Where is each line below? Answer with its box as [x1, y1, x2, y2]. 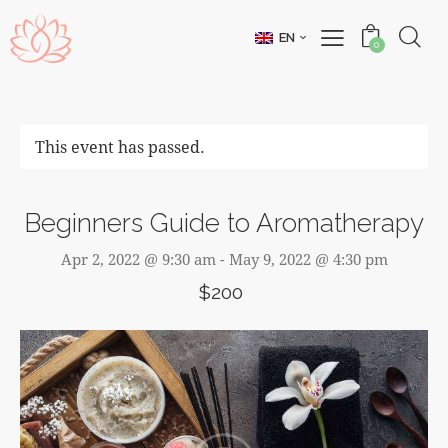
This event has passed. [35, 136, 205, 158]
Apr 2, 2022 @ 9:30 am [60, 249, 216, 270]
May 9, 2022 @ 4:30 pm [228, 249, 388, 270]
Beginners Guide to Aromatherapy [24, 208, 424, 239]
